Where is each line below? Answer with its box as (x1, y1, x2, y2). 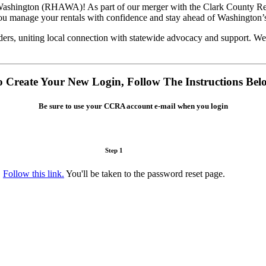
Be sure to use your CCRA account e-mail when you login (38, 102, 228, 111)
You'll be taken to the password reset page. (64, 168, 225, 179)
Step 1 (105, 146, 123, 154)
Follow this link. (3, 168, 64, 179)
